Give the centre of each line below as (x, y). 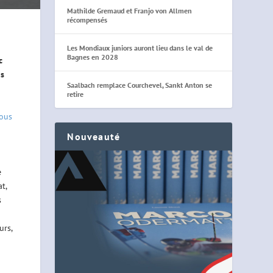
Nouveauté (94, 136)
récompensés (87, 19)
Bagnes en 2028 (93, 57)
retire (76, 94)
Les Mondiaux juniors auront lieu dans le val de (140, 48)
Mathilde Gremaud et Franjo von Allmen (130, 10)
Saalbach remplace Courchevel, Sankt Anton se (140, 85)
